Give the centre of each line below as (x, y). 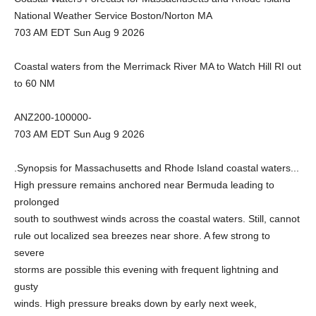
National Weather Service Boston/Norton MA (113, 16)
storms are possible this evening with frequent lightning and (146, 269)
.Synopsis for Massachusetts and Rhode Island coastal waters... (157, 168)
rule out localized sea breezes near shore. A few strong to (142, 236)
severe (29, 253)
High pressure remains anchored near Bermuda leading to (144, 185)
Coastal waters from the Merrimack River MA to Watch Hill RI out (158, 66)
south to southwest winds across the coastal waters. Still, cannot (157, 219)
